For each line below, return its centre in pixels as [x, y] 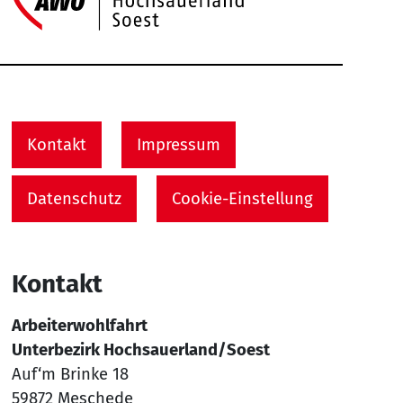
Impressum [178, 144]
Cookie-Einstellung [242, 198]
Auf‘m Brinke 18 [70, 374]
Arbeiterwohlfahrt [79, 325]
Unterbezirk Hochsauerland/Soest [140, 349]
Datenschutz [74, 198]
